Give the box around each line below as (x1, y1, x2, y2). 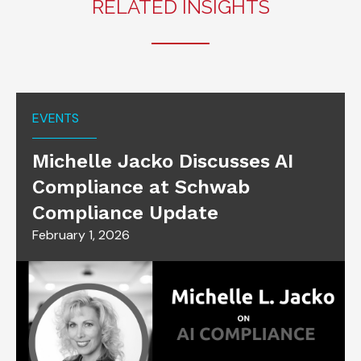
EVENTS (32, 110, 79, 127)
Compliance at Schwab (32, 176, 250, 198)
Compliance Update (32, 201, 218, 224)
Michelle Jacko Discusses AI (32, 150, 293, 172)
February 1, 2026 (32, 226, 130, 243)
